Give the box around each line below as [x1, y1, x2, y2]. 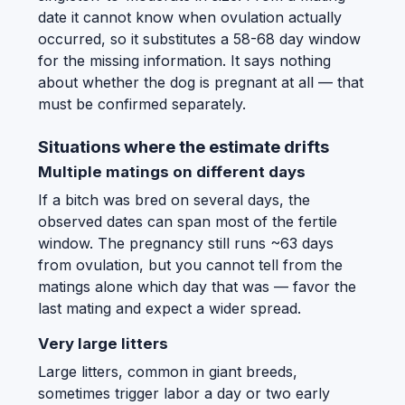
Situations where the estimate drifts [38, 136, 329, 157]
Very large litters [38, 334, 168, 353]
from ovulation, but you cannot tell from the [38, 255, 343, 274]
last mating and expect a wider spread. [38, 298, 301, 317]
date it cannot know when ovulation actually [38, 7, 342, 26]
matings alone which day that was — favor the [38, 277, 356, 296]
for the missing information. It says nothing [38, 51, 331, 70]
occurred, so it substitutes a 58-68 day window [38, 29, 361, 48]
